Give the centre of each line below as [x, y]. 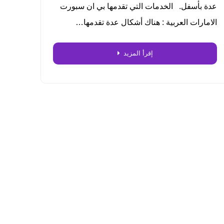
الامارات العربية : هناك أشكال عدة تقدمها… [146, 22]
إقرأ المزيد [138, 53]
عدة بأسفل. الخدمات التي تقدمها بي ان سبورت [139, 6]
